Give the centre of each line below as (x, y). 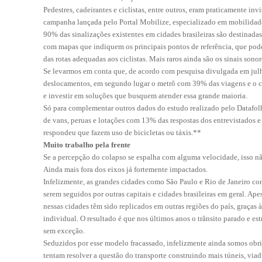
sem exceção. (64, 231)
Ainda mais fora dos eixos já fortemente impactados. (125, 169)
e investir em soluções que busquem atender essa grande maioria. (145, 96)
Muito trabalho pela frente (87, 145)
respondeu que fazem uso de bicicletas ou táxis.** (122, 132)
